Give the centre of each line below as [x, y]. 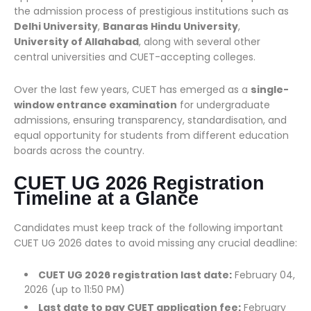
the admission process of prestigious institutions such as [151, 11]
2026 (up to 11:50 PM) [75, 289]
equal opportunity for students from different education [151, 135]
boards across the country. [79, 151]
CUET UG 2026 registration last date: [135, 275]
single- [270, 90]
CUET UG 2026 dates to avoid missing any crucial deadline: [155, 243]
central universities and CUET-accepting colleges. [135, 57]
